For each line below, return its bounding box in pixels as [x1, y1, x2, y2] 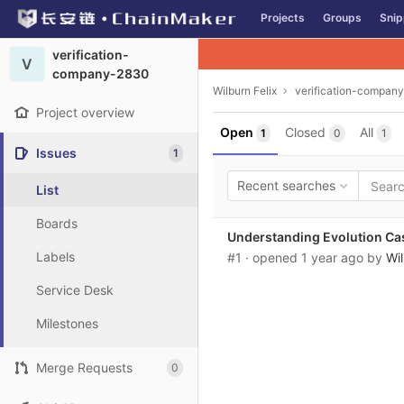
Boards [36, 216, 78, 231]
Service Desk [36, 282, 114, 298]
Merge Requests [36, 360, 133, 375]
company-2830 [52, 66, 149, 81]
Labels [36, 249, 75, 264]
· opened [245, 250, 301, 265]
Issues [36, 145, 77, 161]
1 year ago [301, 250, 363, 265]
